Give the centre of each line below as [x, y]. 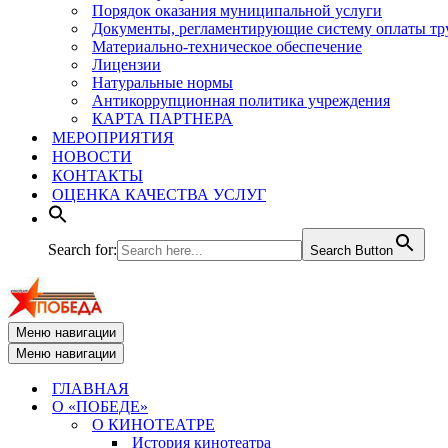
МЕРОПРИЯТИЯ [113, 137]
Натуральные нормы [162, 82]
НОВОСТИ [92, 156]
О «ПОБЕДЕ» [100, 406]
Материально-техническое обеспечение [227, 46]
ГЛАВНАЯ [90, 388]
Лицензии [126, 64]
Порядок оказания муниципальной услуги [237, 10]
